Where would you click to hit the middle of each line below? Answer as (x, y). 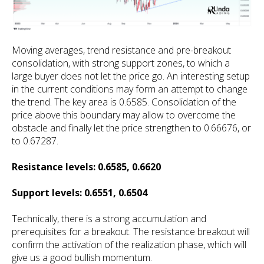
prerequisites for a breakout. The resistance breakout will (131, 232)
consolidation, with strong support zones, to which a (121, 63)
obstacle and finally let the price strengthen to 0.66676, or (131, 128)
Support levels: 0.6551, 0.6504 (80, 193)
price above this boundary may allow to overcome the (124, 115)
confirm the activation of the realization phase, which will (129, 245)
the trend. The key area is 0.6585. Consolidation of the (124, 102)
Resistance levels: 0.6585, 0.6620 (86, 167)
